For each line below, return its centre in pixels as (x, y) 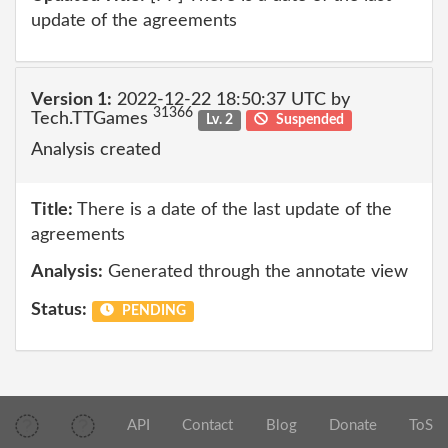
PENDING (152, 310)
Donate (352, 426)
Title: (52, 209)
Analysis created (96, 150)
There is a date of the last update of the (232, 209)
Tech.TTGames (92, 118)
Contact (208, 426)
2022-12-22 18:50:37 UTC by (231, 99)
